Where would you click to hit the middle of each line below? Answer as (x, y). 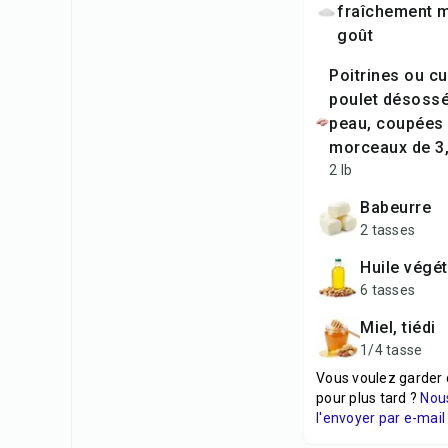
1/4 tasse (391, 350)
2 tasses (387, 230)
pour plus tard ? (366, 398)
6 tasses (387, 290)
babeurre (400, 207)
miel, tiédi (405, 327)
